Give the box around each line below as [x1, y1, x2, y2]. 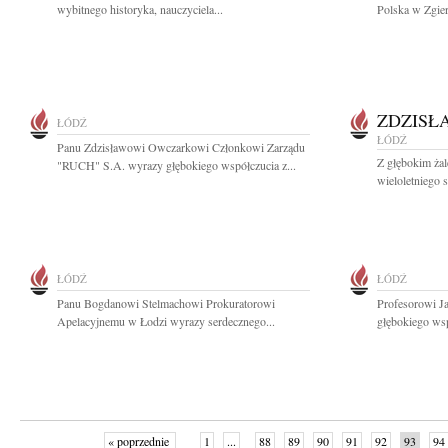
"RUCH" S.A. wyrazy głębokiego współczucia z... [57, 157, 296, 173]
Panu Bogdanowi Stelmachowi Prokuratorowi [57, 295, 275, 311]
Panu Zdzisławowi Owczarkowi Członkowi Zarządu [57, 139, 305, 155]
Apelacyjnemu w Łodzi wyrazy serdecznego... [57, 313, 275, 329]
